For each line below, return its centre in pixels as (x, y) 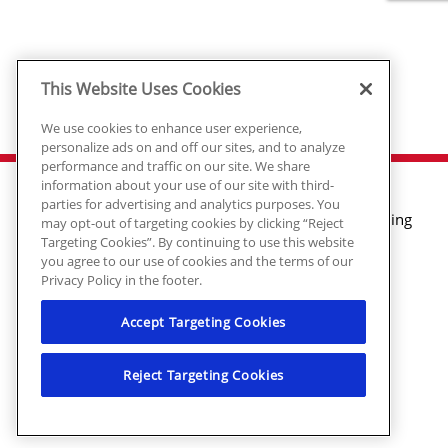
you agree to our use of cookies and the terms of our (197, 260)
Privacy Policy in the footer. (121, 279)
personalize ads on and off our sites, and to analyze (193, 146)
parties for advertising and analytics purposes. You (190, 203)
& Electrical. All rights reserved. (112, 378)
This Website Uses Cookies (141, 88)
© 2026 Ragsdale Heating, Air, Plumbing (136, 360)
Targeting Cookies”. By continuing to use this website (197, 241)
